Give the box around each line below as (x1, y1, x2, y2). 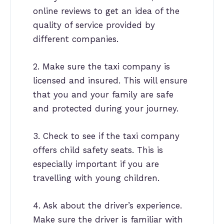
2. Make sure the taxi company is (33, 61, 170, 71)
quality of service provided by (33, 19, 155, 30)
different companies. (33, 33, 118, 44)
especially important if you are (33, 158, 159, 169)
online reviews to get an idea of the (33, 5, 179, 16)
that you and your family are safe (33, 89, 173, 99)
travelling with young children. (33, 172, 159, 183)
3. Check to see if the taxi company (33, 130, 179, 141)
